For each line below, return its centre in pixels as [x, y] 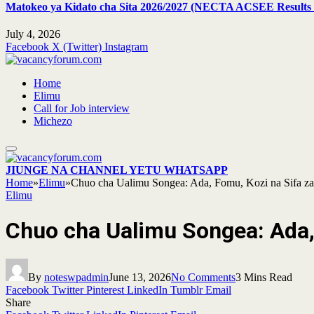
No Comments [203, 277]
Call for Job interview [82, 109]
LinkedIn [147, 289]
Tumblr [186, 289]
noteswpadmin [76, 277]
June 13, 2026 [140, 277]
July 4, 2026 [33, 34]
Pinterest [105, 289]
